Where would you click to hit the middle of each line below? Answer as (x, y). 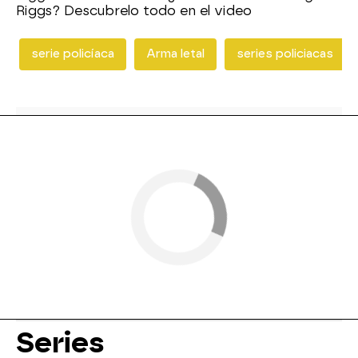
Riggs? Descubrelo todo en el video (134, 11)
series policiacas (285, 54)
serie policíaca (73, 54)
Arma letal (175, 54)
